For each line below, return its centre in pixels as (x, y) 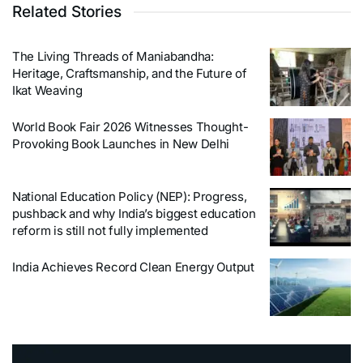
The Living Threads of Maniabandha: (113, 57)
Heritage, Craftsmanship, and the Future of (130, 74)
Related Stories (67, 12)
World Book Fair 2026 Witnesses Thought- (130, 126)
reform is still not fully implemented (110, 231)
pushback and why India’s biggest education (134, 214)
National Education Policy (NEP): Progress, (130, 197)
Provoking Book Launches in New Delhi (121, 143)
